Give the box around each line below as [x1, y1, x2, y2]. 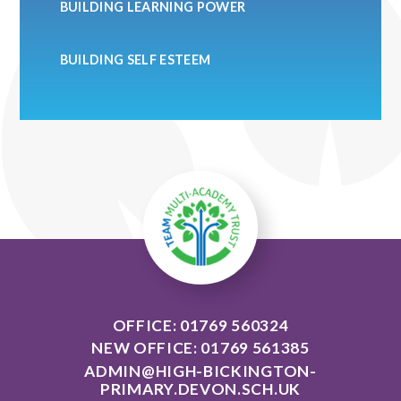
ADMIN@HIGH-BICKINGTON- [84, 361, 317, 380]
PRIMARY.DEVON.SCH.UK [100, 379, 301, 398]
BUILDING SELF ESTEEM [59, 52, 211, 68]
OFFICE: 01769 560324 [112, 315, 289, 335]
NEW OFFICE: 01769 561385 [91, 338, 310, 358]
